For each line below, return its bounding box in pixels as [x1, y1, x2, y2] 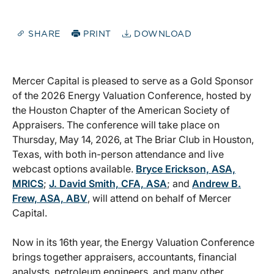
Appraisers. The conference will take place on [12, 119, 220, 131]
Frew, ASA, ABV [12, 192, 87, 205]
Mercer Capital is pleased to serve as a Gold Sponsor [12, 75, 253, 87]
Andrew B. [192, 177, 241, 190]
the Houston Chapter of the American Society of [12, 104, 230, 117]
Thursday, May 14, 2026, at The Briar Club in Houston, [12, 133, 254, 146]
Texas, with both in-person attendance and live [12, 148, 224, 161]
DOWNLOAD [131, 30, 192, 39]
